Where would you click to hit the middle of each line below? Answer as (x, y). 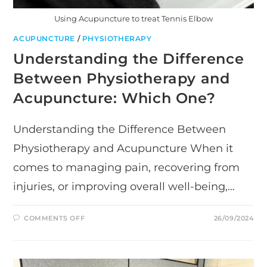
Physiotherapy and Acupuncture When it (123, 149)
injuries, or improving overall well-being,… (124, 187)
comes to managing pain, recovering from (127, 168)
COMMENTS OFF (55, 218)
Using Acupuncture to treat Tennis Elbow (133, 19)
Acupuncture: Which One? (114, 98)
